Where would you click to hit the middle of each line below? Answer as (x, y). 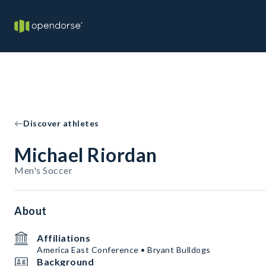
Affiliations (64, 238)
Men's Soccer (43, 170)
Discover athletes (61, 123)
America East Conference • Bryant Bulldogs (124, 250)
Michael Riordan (86, 155)
